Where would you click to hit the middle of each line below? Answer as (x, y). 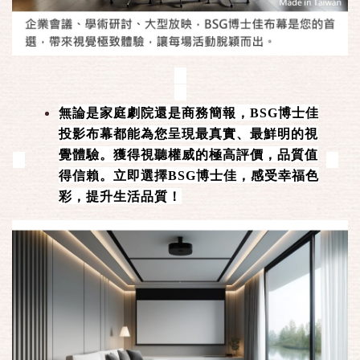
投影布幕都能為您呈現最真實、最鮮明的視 (188, 134)
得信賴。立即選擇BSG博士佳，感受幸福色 (189, 176)
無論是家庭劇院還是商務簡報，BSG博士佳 (189, 113)
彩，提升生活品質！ (120, 197)
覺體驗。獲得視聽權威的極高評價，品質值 (188, 155)
